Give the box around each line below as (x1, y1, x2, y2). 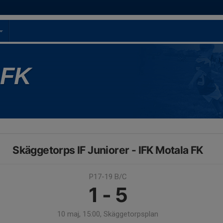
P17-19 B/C (89, 172, 127, 181)
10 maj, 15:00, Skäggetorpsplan (57, 210, 158, 219)
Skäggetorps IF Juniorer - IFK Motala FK (12, 144, 203, 156)
